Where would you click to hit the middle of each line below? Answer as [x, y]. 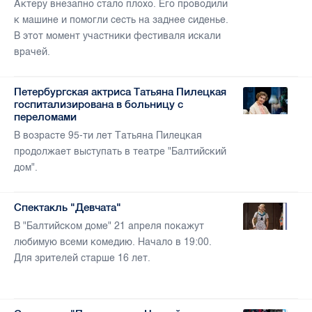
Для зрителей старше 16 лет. [82, 258]
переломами [45, 117]
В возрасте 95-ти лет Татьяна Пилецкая [108, 136]
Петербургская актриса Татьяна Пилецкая [120, 92]
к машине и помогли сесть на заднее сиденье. [121, 20]
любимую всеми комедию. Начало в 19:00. [113, 242]
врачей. [33, 52]
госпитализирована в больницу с [99, 104]
